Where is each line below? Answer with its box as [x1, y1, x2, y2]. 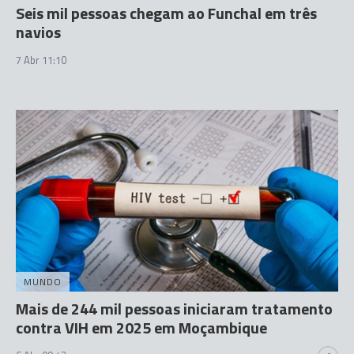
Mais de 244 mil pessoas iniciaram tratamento [16, 296, 333, 321]
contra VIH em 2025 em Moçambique [16, 314, 267, 340]
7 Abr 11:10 [16, 52, 66, 68]
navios [16, 20, 61, 44]
